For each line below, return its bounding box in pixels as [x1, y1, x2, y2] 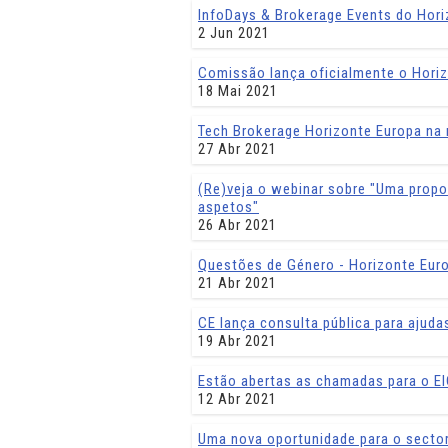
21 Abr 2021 [198, 274, 277, 292]
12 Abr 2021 [198, 390, 277, 408]
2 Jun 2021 [198, 24, 270, 42]
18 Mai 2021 [198, 82, 278, 100]
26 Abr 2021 [198, 216, 277, 234]
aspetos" [198, 198, 259, 216]
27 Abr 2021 [198, 140, 277, 158]
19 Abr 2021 [198, 332, 277, 350]
